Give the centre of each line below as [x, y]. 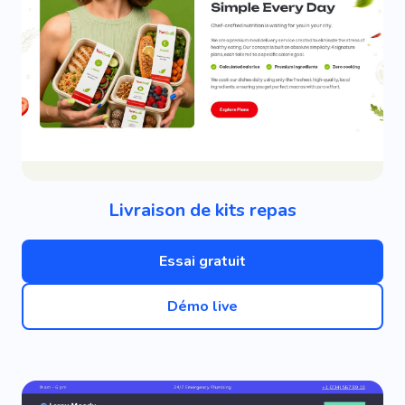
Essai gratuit [202, 261]
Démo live [202, 306]
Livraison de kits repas [202, 210]
